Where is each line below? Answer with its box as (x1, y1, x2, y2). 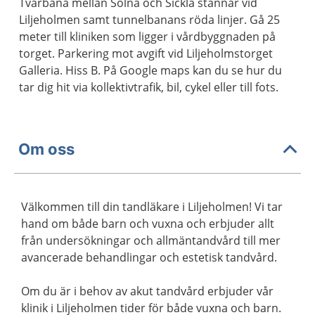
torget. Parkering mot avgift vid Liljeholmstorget (19, 46, 273, 61)
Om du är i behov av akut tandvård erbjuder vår (21, 283, 274, 299)
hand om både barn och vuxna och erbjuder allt (21, 216, 274, 231)
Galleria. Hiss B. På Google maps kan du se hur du (19, 63, 282, 78)
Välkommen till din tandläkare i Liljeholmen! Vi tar (21, 199, 283, 214)
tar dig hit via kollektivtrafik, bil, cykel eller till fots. (19, 79, 278, 95)
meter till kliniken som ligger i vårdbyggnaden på (19, 29, 276, 44)
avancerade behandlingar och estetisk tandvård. (21, 250, 277, 265)
